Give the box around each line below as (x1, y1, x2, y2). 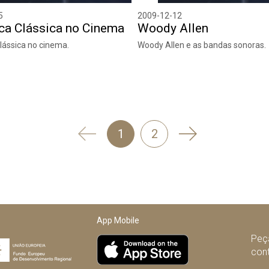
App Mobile (97, 216, 140, 226)
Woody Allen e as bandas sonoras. (138, 40, 266, 50)
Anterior (86, 153, 130, 168)
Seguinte (187, 126, 234, 141)
